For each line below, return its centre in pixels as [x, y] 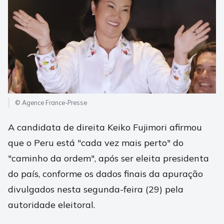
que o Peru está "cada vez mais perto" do [96, 143]
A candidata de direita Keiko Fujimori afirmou [105, 127]
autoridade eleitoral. [51, 205]
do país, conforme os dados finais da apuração [105, 174]
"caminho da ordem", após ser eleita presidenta [108, 158]
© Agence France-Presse [51, 103]
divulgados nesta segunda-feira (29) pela [96, 189]
